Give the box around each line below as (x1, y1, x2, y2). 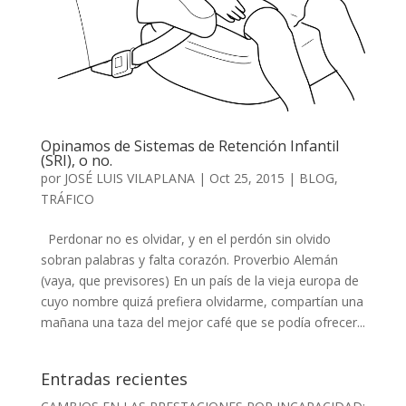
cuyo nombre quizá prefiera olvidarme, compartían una (40, 292, 363, 310)
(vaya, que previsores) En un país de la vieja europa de (40, 271, 359, 289)
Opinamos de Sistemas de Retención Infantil (40, 135, 339, 156)
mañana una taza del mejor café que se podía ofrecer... (40, 313, 365, 331)
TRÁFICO (40, 189, 94, 208)
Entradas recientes (40, 367, 188, 390)
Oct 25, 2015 (208, 169, 285, 187)
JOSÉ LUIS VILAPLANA (63, 169, 195, 187)
